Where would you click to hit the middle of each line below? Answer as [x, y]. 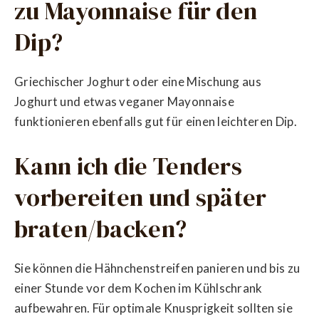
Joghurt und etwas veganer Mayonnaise [124, 102]
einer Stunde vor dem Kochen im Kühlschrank [138, 288]
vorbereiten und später [141, 197]
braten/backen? [101, 228]
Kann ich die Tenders [128, 166]
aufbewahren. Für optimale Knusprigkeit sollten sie [153, 308]
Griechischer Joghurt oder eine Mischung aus [138, 82]
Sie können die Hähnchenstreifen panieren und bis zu [157, 268]
